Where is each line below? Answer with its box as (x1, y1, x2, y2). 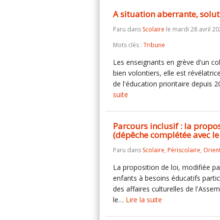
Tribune (143, 41, 165, 49)
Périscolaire (167, 146, 200, 154)
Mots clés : (113, 41, 143, 49)
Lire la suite (126, 195, 162, 204)
